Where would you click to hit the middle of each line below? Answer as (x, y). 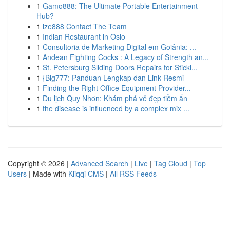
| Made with (47, 174)
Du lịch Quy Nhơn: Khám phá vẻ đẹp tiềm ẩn (115, 98)
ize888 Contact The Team (85, 26)
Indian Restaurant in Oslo (84, 36)
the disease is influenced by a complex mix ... (116, 108)
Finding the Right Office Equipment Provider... (117, 88)
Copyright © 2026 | (39, 163)
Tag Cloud (171, 163)
